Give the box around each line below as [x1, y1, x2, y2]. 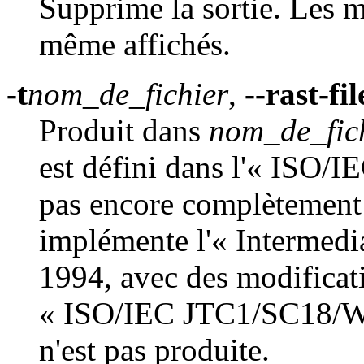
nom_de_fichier [28, 76, 228, 112]
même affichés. [39, 27, 231, 63]
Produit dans [39, 113, 209, 149]
